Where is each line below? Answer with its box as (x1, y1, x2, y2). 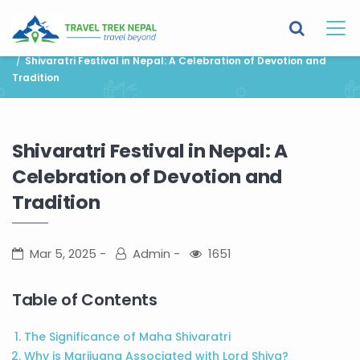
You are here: (12, 37, 75, 51)
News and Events (165, 37, 247, 51)
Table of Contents (12, 288, 157, 311)
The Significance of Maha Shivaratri (24, 329, 231, 345)
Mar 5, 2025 (30, 245, 96, 262)
